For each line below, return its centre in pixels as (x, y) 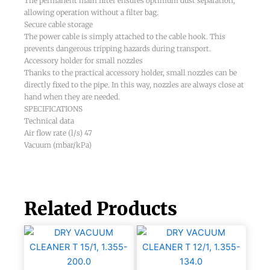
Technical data (49, 121)
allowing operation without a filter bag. (91, 12)
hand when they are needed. (72, 96)
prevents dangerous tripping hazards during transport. (118, 48)
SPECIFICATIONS (53, 108)
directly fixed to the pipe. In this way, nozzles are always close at (134, 84)
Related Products (101, 208)
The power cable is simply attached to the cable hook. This (125, 36)
